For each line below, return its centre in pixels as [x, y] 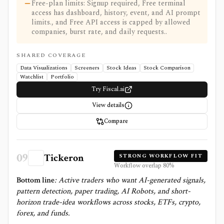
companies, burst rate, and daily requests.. [99, 32]
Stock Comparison [167, 68]
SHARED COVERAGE [51, 55]
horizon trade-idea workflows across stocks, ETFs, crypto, [108, 202]
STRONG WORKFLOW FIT [160, 156]
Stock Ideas [121, 68]
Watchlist [32, 77]
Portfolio [62, 77]
